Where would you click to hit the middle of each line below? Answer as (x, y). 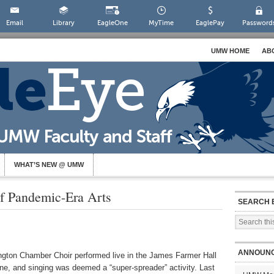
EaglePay (210, 23)
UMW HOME (230, 51)
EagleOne (112, 23)
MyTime (161, 23)
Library (63, 23)
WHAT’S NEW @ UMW (49, 165)
